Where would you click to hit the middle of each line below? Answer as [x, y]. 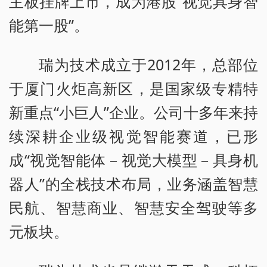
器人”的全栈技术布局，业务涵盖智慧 [133, 183]
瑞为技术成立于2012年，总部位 [148, 64]
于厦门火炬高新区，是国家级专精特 [133, 88]
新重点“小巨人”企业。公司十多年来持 [133, 112]
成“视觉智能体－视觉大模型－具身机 [133, 159]
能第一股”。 [49, 25]
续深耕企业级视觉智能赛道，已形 [133, 136]
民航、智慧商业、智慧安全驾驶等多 [133, 207]
